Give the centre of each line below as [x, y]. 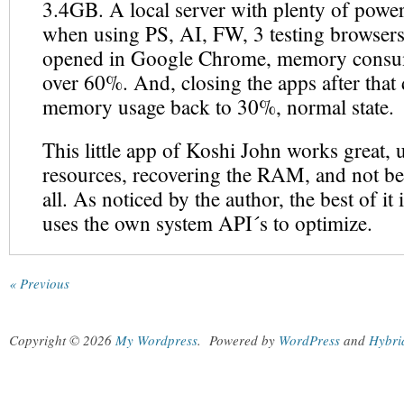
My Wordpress [156, 340]
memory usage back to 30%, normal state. [218, 107]
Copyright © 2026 [62, 340]
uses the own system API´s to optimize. [207, 223]
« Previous [39, 283]
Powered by [244, 340]
